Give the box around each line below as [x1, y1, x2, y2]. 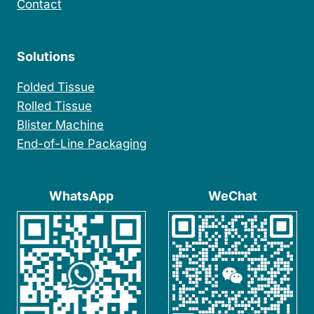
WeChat [208, 188, 257, 203]
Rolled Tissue [17, 98, 92, 113]
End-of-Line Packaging [17, 136, 146, 151]
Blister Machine [17, 117, 104, 132]
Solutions [17, 48, 75, 64]
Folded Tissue [17, 79, 95, 94]
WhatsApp [49, 188, 114, 203]
